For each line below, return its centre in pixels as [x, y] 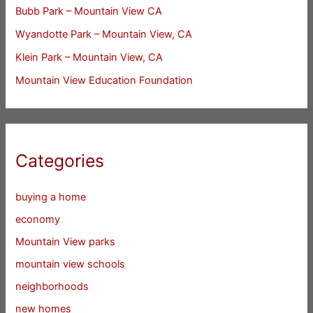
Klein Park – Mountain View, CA [89, 57]
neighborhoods [52, 287]
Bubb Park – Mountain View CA [89, 11]
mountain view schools [71, 264]
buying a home [51, 197]
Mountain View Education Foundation [104, 80]
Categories [60, 161]
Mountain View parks [66, 242]
